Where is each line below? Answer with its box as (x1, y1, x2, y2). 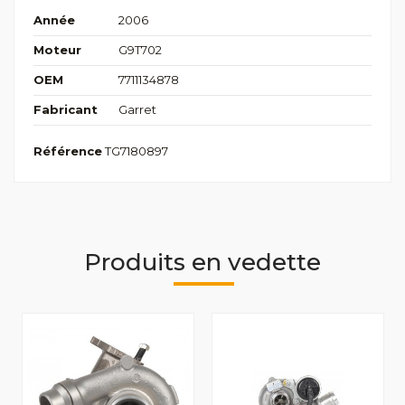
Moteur (33, 42, 81, 58)
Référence (33, 144, 102, 159)
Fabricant (33, 102, 98, 118)
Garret (118, 102, 156, 118)
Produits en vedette (84, 247, 321, 277)
